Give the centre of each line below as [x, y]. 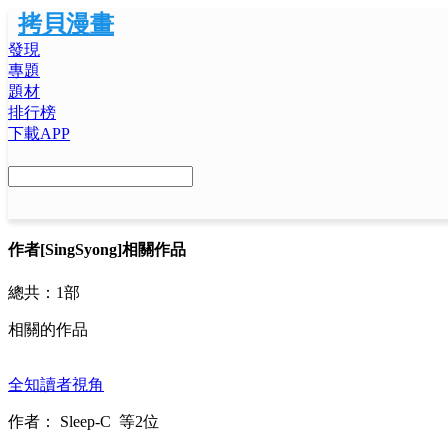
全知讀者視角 [56, 384]
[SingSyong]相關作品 [113, 250]
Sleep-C [85, 421]
